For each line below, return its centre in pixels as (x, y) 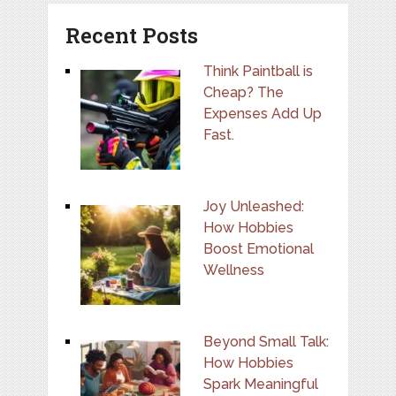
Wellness (233, 270)
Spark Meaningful (260, 384)
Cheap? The (243, 92)
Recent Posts (131, 35)
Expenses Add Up (262, 113)
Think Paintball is (258, 71)
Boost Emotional (258, 248)
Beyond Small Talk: (266, 341)
